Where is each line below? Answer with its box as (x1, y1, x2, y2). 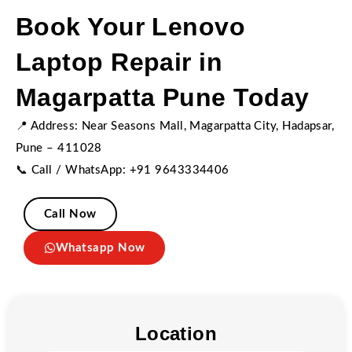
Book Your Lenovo (16, 13, 246, 41)
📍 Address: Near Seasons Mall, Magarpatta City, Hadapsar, (16, 120, 335, 132)
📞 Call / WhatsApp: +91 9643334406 (16, 164, 229, 176)
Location (134, 323, 218, 344)
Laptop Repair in (16, 48, 223, 76)
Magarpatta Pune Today (16, 83, 310, 112)
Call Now (44, 208, 97, 220)
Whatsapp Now (56, 242, 145, 254)
